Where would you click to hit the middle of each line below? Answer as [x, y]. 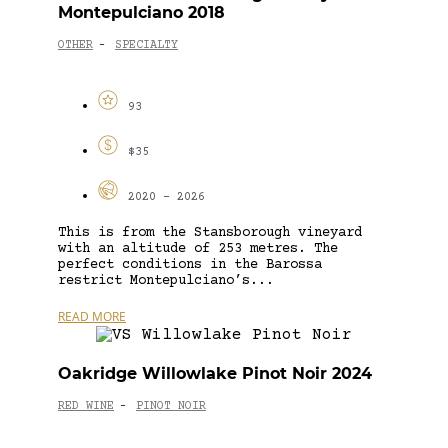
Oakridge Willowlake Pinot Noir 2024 [215, 373]
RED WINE [86, 407]
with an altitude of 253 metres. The [198, 248]
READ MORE [92, 316]
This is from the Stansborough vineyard [210, 232]
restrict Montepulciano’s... [166, 280]
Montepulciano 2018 [141, 12]
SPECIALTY [146, 46]
